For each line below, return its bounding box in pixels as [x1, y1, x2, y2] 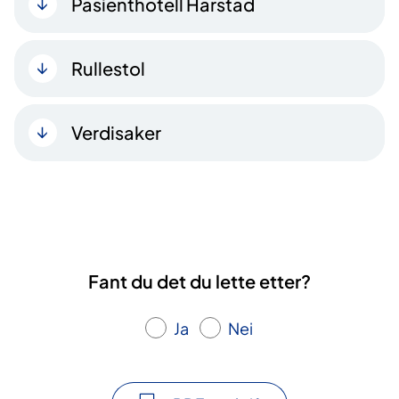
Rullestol [71, 56, 145, 79]
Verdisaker [71, 120, 161, 143]
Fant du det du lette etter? [88, 269, 311, 292]
